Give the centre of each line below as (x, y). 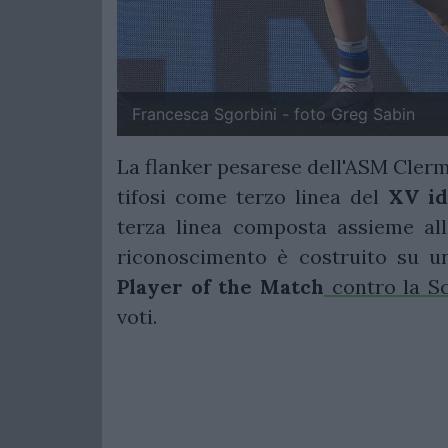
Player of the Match (220, 286)
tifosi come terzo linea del (252, 196)
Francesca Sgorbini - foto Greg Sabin (273, 114)
